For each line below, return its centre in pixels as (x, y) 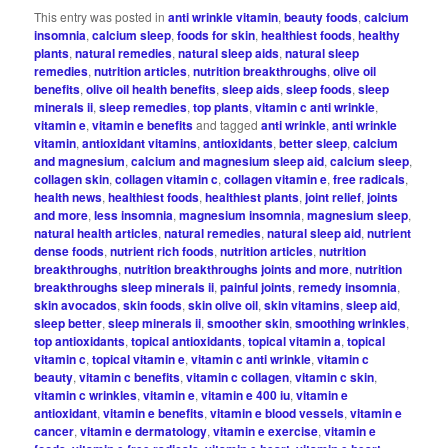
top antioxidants (80, 340)
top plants (221, 106)
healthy (379, 34)
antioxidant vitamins (140, 142)
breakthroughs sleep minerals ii (124, 286)
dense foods (69, 250)
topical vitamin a (295, 340)
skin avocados (76, 304)
